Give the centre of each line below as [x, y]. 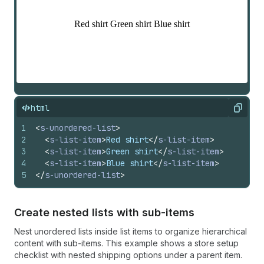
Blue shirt [130, 163]
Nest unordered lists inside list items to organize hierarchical [131, 231]
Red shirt [127, 140]
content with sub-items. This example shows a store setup [126, 243]
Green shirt [132, 151]
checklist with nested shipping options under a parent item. [128, 255]
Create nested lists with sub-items [104, 212]
